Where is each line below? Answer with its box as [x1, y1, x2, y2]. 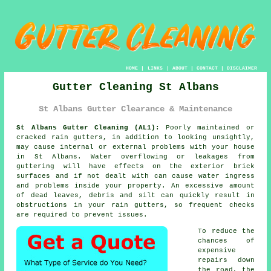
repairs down [198, 256, 255, 264]
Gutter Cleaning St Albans [52, 81, 219, 94]
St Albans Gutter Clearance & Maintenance [39, 104, 232, 114]
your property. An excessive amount [99, 181, 255, 189]
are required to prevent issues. [16, 211, 148, 218]
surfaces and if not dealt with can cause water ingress [16, 172, 255, 180]
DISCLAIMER [226, 65, 257, 71]
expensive [198, 246, 237, 254]
